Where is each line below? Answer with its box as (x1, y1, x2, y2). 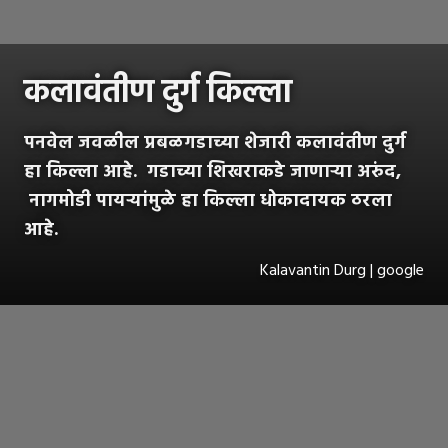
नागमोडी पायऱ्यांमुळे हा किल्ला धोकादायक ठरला (24, 186, 392, 216)
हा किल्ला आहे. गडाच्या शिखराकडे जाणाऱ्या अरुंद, (24, 157, 401, 187)
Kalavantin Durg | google (260, 257, 424, 284)
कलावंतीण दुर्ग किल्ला (24, 67, 292, 119)
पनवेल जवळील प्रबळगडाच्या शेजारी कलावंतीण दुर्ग (24, 128, 406, 158)
